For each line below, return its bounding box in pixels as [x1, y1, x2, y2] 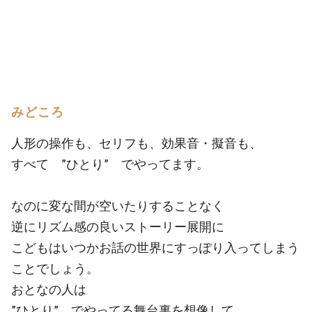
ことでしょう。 [11, 260, 99, 276]
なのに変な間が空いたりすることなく [11, 198, 224, 213]
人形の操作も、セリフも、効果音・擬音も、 [11, 135, 262, 150]
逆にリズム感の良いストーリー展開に [11, 219, 224, 234]
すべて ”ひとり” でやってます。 [11, 156, 209, 171]
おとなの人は [11, 281, 86, 297]
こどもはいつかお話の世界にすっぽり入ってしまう [11, 240, 299, 255]
